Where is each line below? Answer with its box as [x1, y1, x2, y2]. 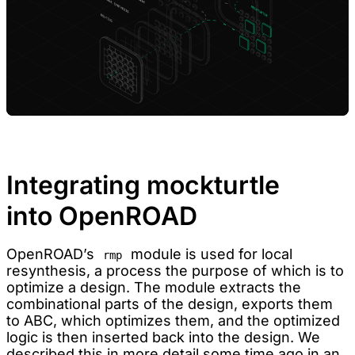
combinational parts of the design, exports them [6, 295, 333, 312]
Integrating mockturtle [6, 169, 280, 200]
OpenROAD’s [6, 245, 98, 262]
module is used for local [127, 245, 292, 262]
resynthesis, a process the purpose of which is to [6, 261, 344, 279]
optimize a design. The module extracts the [6, 278, 301, 296]
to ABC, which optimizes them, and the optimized [6, 311, 340, 329]
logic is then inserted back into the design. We [6, 328, 320, 345]
